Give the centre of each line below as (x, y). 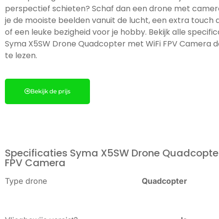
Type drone (26, 181)
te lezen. (21, 56)
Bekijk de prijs (50, 91)
